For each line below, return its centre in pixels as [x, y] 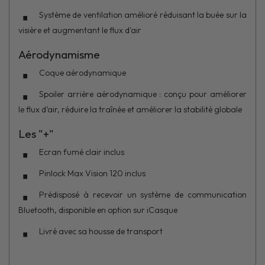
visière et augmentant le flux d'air [80, 30]
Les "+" [36, 133]
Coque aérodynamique [84, 72]
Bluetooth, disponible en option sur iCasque [98, 210]
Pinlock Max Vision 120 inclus [93, 173]
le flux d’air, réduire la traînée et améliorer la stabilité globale [132, 109]
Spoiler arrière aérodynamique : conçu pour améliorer [143, 94]
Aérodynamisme [60, 54]
